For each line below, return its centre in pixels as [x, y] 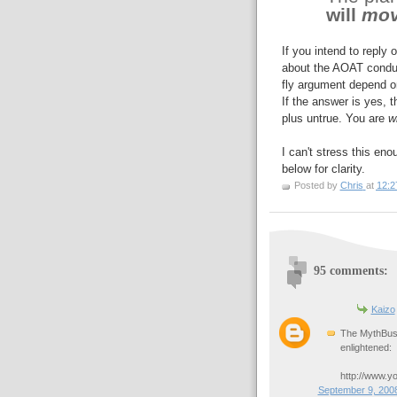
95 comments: [350, 271]
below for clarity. [323, 169]
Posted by [317, 186]
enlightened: [366, 348]
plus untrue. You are [335, 119]
